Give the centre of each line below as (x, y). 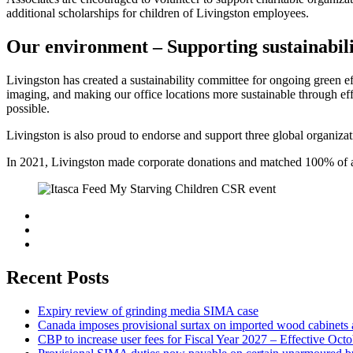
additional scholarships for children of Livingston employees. (158, 13)
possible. (28, 109)
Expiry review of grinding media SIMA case (148, 311)
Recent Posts (58, 278)
